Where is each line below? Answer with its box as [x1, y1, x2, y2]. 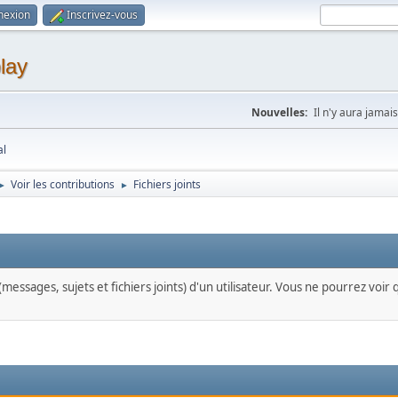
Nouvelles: [251, 105, 307, 120]
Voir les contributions [11, 177, 115, 192]
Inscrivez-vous [67, 7, 138, 22]
